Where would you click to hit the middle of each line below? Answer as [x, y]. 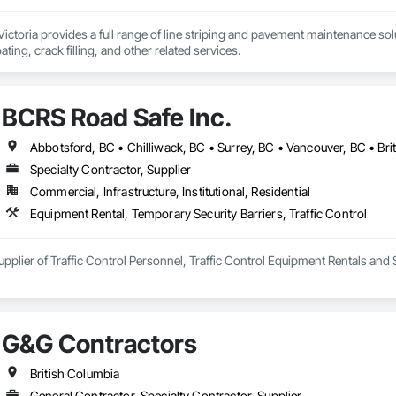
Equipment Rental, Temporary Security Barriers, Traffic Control [198, 214]
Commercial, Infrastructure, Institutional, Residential [170, 192]
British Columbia [75, 374]
